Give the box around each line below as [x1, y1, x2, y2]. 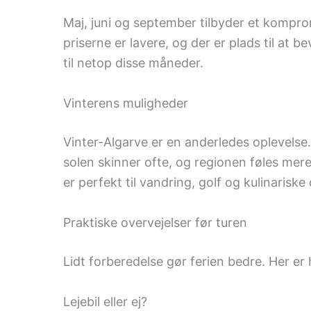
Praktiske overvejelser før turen [62, 215, 247, 230]
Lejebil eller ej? [62, 294, 147, 309]
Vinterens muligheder [62, 96, 188, 111]
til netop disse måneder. [62, 56, 203, 71]
